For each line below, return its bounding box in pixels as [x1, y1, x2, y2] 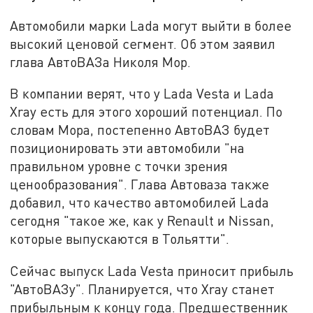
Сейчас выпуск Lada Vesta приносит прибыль [10, 263, 294, 279]
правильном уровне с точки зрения [10, 158, 228, 175]
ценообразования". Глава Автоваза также [10, 176, 270, 193]
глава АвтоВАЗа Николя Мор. [10, 53, 191, 70]
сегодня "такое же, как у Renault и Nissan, [10, 212, 275, 229]
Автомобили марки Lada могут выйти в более [10, 17, 292, 34]
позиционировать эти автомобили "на [10, 140, 245, 156]
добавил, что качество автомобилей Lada [10, 194, 270, 211]
